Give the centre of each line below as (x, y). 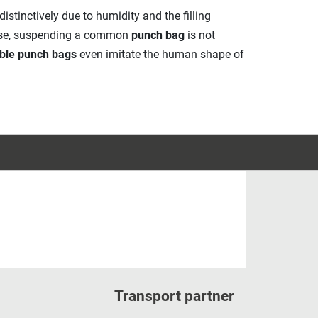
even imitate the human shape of (160, 55)
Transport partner (174, 296)
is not (199, 35)
